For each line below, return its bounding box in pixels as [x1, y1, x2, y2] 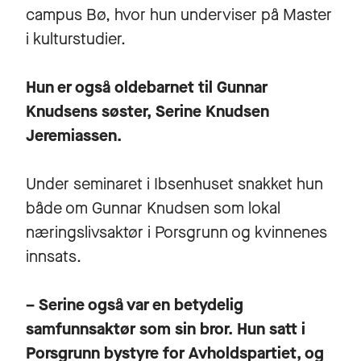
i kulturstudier [26, 28, 121, 51]
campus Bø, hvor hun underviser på [26, 4, 283, 27]
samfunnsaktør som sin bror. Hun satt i [26, 318, 305, 341]
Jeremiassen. [26, 125, 122, 147]
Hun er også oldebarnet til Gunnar [26, 77, 268, 99]
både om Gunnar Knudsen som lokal [26, 197, 280, 220]
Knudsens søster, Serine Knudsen [26, 101, 269, 123]
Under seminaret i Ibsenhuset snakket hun [26, 173, 323, 196]
